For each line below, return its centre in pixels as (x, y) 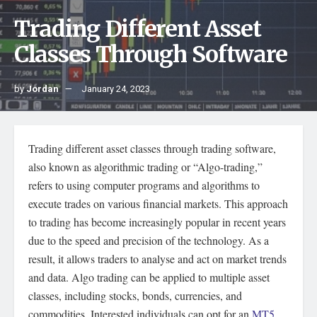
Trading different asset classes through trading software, (152, 148)
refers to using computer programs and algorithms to (144, 185)
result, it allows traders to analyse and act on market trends (157, 259)
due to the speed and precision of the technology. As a (149, 240)
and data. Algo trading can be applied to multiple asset (149, 277)
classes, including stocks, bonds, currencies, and (135, 295)
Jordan (42, 89)
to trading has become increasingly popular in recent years (157, 222)
